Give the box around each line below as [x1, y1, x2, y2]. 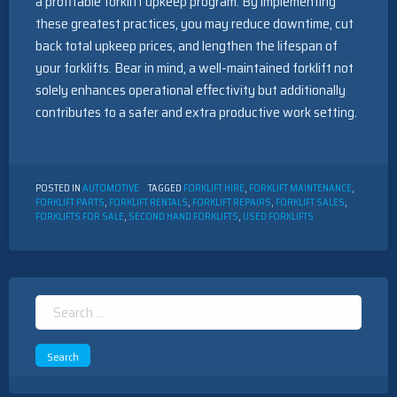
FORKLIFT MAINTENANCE [249, 181, 352, 197]
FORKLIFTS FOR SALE [35, 209, 124, 225]
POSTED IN [35, 181, 82, 197]
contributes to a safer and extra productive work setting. [35, 101, 357, 124]
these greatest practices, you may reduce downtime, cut [35, 12, 354, 35]
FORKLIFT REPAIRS [192, 195, 271, 211]
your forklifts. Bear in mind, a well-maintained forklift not [35, 57, 354, 80]
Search [35, 295, 69, 315]
